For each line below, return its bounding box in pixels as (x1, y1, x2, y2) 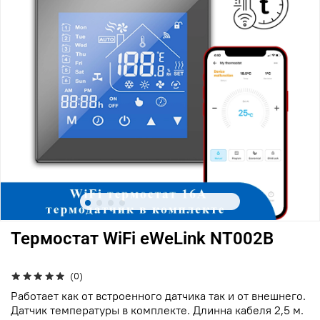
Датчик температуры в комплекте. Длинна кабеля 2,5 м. (11, 302, 304, 317)
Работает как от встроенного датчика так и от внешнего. (11, 288, 306, 303)
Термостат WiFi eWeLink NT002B (11, 228, 274, 249)
